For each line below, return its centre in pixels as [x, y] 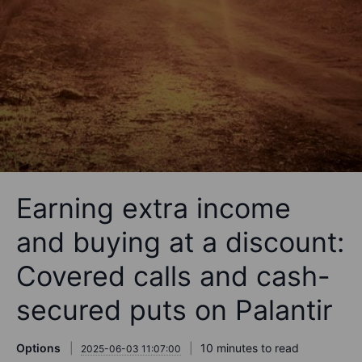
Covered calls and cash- [173, 276]
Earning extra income [154, 208]
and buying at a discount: [180, 242]
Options [38, 348]
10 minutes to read [250, 348]
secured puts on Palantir [175, 310]
